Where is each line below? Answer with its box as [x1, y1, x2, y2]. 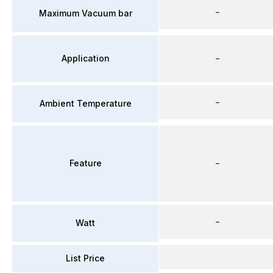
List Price [66, 253, 105, 263]
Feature [69, 158, 102, 168]
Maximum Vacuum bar [38, 8, 132, 18]
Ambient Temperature [39, 98, 132, 108]
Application [61, 53, 110, 63]
